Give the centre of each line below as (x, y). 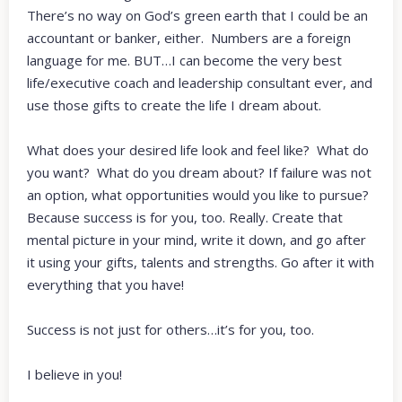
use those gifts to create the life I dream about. (174, 105)
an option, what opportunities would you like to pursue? (198, 195)
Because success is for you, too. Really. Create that (185, 218)
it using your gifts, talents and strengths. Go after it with (201, 262)
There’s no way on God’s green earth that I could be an (197, 16)
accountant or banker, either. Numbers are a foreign (189, 38)
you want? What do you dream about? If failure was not (199, 173)
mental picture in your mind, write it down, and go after (197, 240)
